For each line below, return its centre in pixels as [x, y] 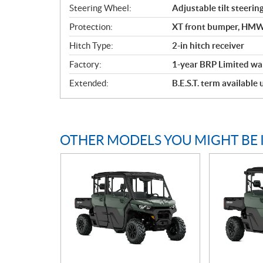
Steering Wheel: [100, 8]
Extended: [89, 83]
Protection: [91, 27]
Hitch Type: [91, 45]
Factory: [85, 64]
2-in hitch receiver [208, 45]
